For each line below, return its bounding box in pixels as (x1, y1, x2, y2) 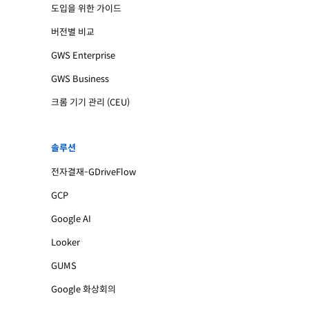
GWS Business (51, 73, 109, 85)
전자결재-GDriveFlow (51, 166, 136, 178)
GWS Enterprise (51, 50, 115, 61)
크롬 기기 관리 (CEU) (51, 97, 130, 108)
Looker (51, 237, 80, 248)
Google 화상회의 (51, 283, 116, 295)
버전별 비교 (51, 26, 94, 38)
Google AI (51, 213, 91, 225)
